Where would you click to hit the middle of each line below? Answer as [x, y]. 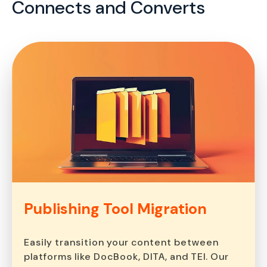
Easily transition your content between [121, 242]
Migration [172, 209]
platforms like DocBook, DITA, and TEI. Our [126, 256]
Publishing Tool [80, 209]
